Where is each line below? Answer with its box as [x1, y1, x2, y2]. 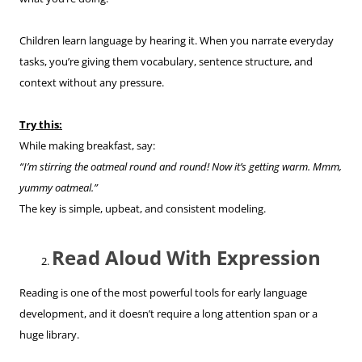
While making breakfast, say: [19, 137, 155, 153]
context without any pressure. [19, 74, 164, 90]
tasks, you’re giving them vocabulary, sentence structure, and [19, 53, 313, 69]
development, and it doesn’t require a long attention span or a [19, 305, 318, 321]
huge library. [19, 326, 79, 342]
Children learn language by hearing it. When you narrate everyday [19, 32, 334, 48]
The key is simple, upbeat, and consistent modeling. [19, 200, 266, 216]
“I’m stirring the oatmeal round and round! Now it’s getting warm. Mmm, [19, 158, 342, 174]
